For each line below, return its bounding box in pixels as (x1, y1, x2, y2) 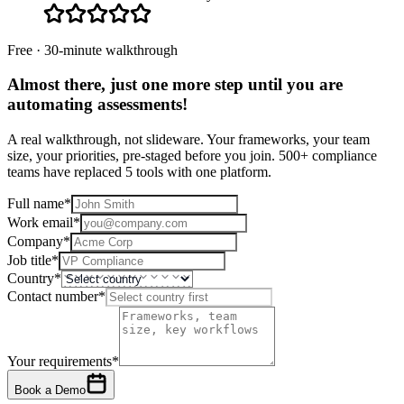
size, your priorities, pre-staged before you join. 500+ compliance (7, 148, 377, 164)
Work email (7, 215, 73, 231)
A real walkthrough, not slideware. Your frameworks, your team (7, 132, 370, 148)
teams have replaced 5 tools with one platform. (7, 164, 271, 180)
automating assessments (7, 95, 182, 115)
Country (7, 271, 54, 287)
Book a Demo (14, 383, 86, 398)
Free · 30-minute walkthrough (7, 41, 178, 58)
